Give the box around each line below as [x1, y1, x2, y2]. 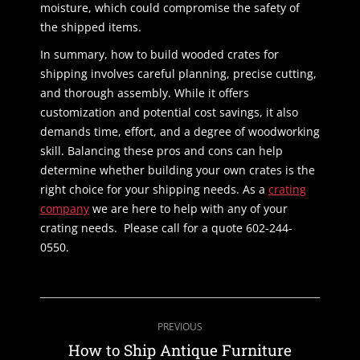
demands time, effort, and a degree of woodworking [40, 124, 320, 140]
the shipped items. [40, 19, 141, 35]
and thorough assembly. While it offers [40, 85, 249, 101]
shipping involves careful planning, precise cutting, [40, 66, 317, 82]
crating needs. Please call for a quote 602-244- [40, 220, 292, 236]
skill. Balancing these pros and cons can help [40, 143, 283, 159]
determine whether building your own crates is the [40, 162, 315, 178]
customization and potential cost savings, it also [40, 104, 298, 121]
